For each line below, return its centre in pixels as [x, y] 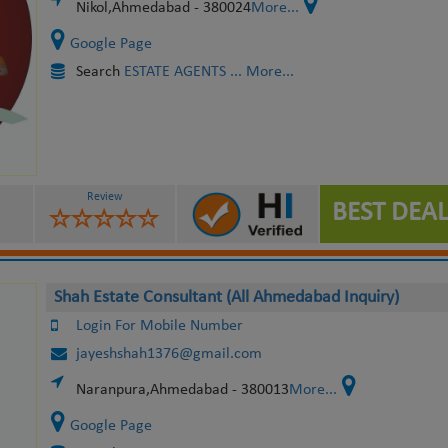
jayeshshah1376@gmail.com [168, 354]
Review [104, 197]
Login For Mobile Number [159, 326]
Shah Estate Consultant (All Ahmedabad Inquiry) [226, 297]
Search [99, 72]
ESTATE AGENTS [174, 72]
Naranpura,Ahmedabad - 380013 [182, 390]
